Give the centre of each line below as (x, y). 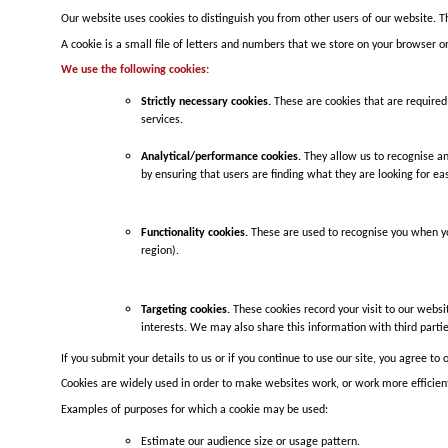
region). (159, 253)
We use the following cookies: (134, 70)
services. (161, 122)
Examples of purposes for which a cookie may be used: (194, 410)
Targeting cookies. (185, 310)
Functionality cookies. (194, 233)
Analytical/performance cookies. (220, 156)
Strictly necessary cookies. (205, 102)
